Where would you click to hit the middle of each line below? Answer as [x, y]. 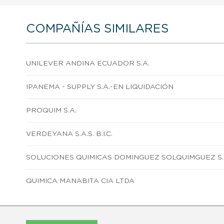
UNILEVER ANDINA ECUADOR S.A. [88, 63]
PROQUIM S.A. [51, 110]
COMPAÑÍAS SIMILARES [97, 29]
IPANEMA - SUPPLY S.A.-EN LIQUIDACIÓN [100, 87]
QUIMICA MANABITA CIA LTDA [80, 181]
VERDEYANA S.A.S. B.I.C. [69, 134]
